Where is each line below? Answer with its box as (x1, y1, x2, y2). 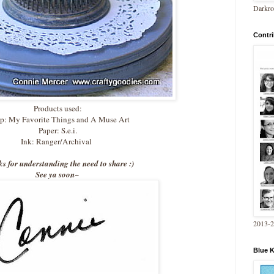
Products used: (33, 103, 82, 114)
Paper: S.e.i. (38, 125, 77, 136)
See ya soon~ (35, 169, 80, 180)
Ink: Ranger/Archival (21, 136, 94, 147)
